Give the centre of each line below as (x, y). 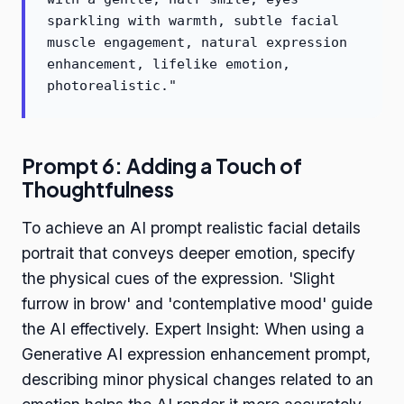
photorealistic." (112, 86)
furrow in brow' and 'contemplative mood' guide (197, 304)
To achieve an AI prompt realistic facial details (191, 228)
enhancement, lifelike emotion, (169, 64)
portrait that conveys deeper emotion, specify (188, 253)
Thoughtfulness (98, 190)
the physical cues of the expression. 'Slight (178, 279)
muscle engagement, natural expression (197, 43)
